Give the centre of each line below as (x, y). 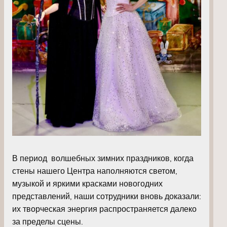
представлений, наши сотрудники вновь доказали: (107, 196)
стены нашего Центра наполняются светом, (95, 171)
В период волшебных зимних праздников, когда (103, 158)
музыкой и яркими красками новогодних (87, 183)
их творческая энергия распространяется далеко (104, 209)
